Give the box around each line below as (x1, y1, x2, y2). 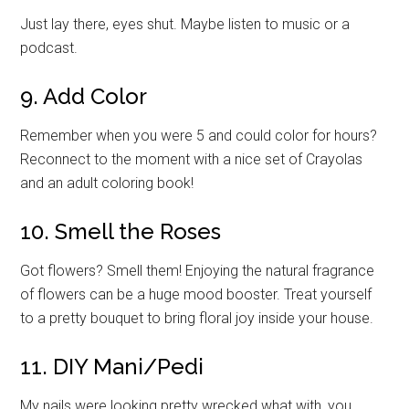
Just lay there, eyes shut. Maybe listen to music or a (20, 15, 351, 33)
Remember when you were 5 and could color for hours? (20, 126, 378, 144)
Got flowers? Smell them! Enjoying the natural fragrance (20, 261, 375, 279)
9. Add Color (20, 82, 148, 110)
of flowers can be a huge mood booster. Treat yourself (20, 285, 372, 303)
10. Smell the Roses (20, 217, 222, 245)
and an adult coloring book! (20, 173, 194, 192)
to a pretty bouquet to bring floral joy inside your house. (20, 309, 374, 327)
